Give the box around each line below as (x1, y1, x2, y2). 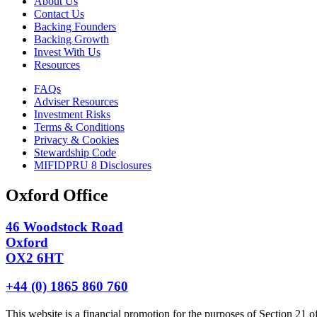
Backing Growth (34, 33, 109, 45)
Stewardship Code (34, 146, 116, 158)
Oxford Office (6, 185, 108, 204)
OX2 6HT (6, 250, 64, 265)
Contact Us (34, 7, 84, 20)
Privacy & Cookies (34, 133, 119, 146)
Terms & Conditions (34, 120, 125, 133)
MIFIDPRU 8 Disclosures (34, 158, 151, 171)
